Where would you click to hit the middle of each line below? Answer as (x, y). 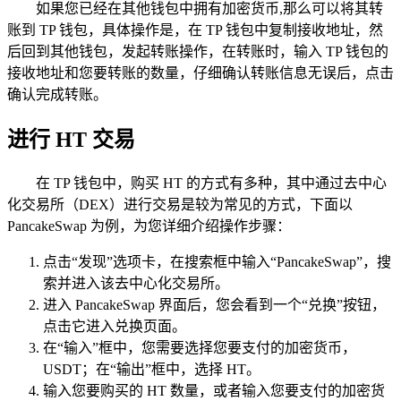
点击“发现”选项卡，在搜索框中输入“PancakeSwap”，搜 (217, 261)
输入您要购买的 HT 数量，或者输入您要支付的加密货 (214, 390)
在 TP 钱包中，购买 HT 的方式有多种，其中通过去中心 (211, 183)
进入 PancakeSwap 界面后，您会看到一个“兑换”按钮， (214, 304)
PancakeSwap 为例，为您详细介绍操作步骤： (149, 226)
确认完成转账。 (57, 94)
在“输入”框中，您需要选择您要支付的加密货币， (200, 347)
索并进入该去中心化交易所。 (136, 283)
